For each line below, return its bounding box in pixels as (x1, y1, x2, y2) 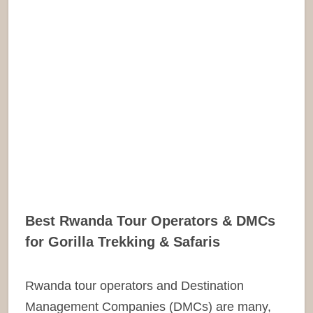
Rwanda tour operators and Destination (25, 278, 244, 293)
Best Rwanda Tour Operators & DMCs (25, 212, 275, 228)
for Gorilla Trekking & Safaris (25, 233, 220, 249)
